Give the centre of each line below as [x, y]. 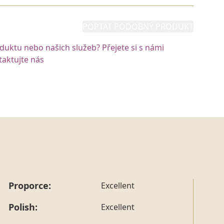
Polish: [23, 207]
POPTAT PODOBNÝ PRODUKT [138, 27]
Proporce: [30, 185]
